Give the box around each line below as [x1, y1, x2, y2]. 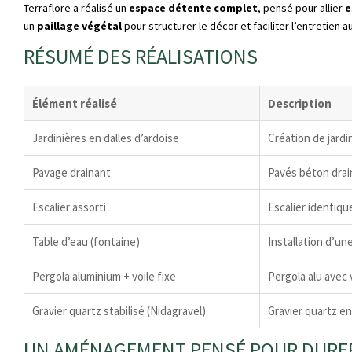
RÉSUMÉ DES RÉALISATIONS [24, 43, 258, 70]
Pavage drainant [32, 165, 111, 181]
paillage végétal [37, 19, 122, 34]
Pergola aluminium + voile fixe [32, 269, 176, 284]
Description [268, 96, 332, 112]
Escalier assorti [32, 200, 106, 215]
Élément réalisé [32, 96, 117, 112]
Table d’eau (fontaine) [32, 234, 140, 250]
